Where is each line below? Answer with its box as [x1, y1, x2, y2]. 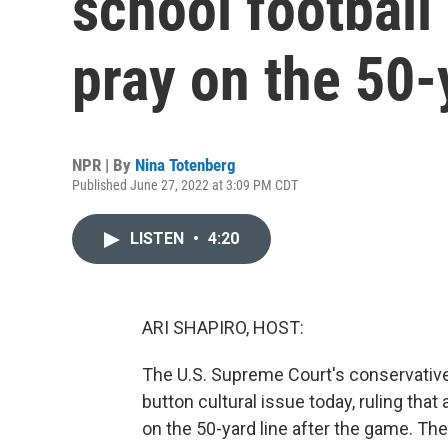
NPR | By [72, 155, 135, 175]
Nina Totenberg [135, 155, 236, 175]
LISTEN [130, 229, 188, 248]
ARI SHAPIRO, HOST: [142, 317, 304, 338]
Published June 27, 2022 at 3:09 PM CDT [72, 177, 298, 193]
